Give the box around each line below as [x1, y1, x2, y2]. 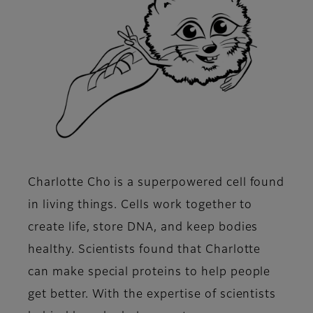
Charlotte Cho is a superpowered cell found [28, 177, 285, 189]
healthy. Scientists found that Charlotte [28, 245, 261, 256]
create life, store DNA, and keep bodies [28, 222, 259, 234]
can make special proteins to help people [28, 267, 271, 279]
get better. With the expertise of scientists [28, 289, 277, 301]
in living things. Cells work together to [28, 200, 253, 212]
